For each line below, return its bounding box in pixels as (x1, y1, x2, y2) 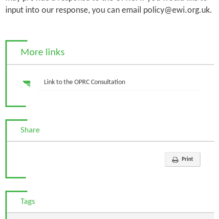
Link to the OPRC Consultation (44, 79, 125, 87)
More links (20, 47, 65, 58)
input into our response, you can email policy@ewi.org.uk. (5, 5, 212, 15)
